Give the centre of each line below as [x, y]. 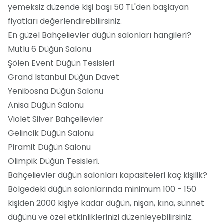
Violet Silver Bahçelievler [56, 119]
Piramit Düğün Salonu [49, 147]
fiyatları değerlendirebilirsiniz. [65, 21]
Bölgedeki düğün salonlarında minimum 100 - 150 [102, 189]
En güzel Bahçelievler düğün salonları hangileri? [100, 35]
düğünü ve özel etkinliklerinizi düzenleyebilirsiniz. [100, 217]
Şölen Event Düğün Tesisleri [61, 63]
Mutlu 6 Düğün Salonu [50, 49]
